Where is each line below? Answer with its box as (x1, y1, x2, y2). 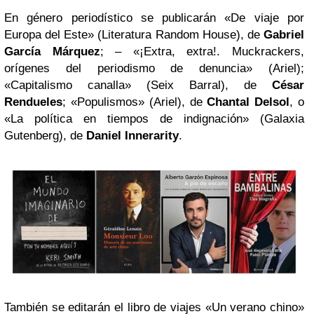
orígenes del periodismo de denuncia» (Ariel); (4, 62, 304, 76)
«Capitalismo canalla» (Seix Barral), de (4, 78, 272, 93)
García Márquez (4, 45, 100, 59)
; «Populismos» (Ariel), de (62, 95, 207, 109)
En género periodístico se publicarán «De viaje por (4, 11, 304, 25)
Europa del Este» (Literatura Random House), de (4, 28, 264, 42)
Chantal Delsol (207, 95, 290, 109)
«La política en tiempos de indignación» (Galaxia (4, 112, 304, 126)
